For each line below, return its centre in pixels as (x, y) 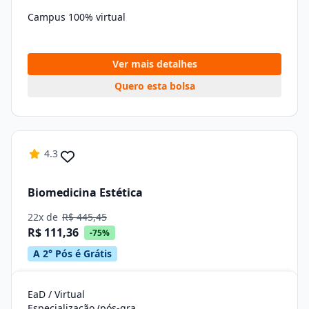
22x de (44, 217)
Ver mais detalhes (154, 64)
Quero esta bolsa (154, 86)
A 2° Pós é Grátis (72, 253)
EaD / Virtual (56, 294)
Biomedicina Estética (85, 192)
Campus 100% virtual (77, 17)
